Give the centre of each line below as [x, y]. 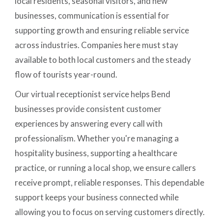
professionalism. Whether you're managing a [97, 138]
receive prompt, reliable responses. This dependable [110, 183]
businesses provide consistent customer [88, 109]
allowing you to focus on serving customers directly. [110, 212]
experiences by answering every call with [89, 124]
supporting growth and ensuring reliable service [102, 30]
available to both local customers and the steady [103, 60]
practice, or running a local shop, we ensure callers [106, 168]
